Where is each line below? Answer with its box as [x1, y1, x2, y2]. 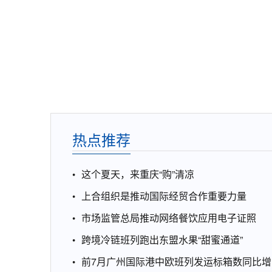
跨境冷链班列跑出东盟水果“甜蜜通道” [81, 232, 243, 246]
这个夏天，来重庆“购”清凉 [81, 166, 194, 181]
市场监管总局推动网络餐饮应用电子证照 [81, 210, 256, 225]
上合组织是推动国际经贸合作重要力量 [81, 188, 246, 203]
